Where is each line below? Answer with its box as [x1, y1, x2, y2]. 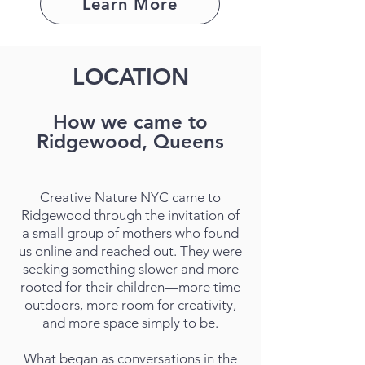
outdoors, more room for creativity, [24, 297, 236, 313]
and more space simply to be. [42, 314, 218, 331]
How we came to [53, 110, 208, 134]
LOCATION [72, 63, 189, 90]
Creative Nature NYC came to [40, 189, 221, 205]
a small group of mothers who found [22, 225, 239, 241]
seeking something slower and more [22, 261, 239, 277]
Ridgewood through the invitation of [21, 207, 240, 223]
